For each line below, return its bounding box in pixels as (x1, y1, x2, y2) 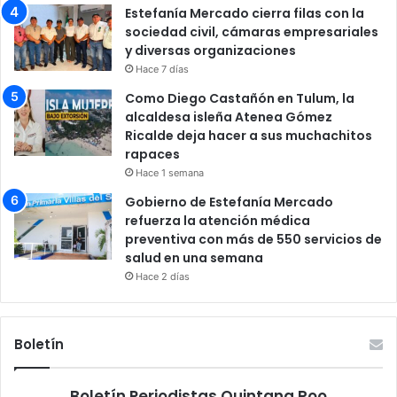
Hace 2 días (136, 269, 190, 283)
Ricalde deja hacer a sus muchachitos (125, 126, 372, 144)
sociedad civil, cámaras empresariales (125, 22, 378, 41)
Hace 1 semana (136, 166, 204, 179)
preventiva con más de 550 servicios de (125, 230, 382, 248)
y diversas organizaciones (125, 41, 296, 59)
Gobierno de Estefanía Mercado (125, 192, 333, 211)
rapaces (125, 144, 180, 163)
